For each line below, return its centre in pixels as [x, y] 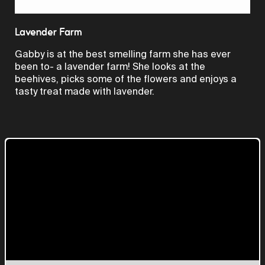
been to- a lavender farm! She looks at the [110, 66]
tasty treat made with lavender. [85, 91]
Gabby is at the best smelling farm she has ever [123, 54]
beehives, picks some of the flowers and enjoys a [126, 79]
